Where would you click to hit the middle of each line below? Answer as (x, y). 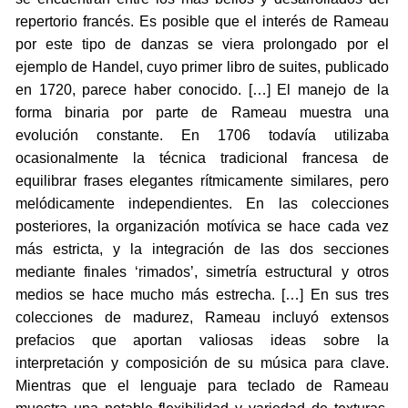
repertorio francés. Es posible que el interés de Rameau (202, 22)
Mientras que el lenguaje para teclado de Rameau (202, 386)
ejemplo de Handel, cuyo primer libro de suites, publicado (202, 67)
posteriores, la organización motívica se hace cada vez (202, 227)
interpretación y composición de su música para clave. (202, 363)
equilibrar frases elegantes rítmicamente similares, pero (202, 181)
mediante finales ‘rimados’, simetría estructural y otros (202, 272)
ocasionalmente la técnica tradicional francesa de (202, 158)
